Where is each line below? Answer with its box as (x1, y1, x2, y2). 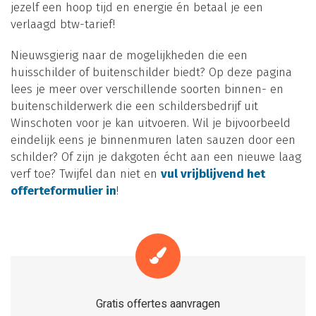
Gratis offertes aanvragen (96, 296, 220, 313)
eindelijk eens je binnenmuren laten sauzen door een (11, 133, 296, 148)
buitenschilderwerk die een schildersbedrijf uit (11, 99, 258, 114)
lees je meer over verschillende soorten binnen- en (11, 82, 284, 97)
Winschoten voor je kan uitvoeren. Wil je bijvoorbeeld (11, 116, 291, 131)
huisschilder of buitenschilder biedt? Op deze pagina (11, 65, 292, 80)
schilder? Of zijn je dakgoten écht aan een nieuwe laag (11, 150, 301, 165)
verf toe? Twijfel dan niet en (11, 166, 161, 182)
